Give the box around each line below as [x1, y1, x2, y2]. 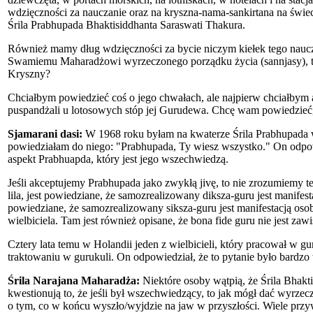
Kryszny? [8, 67, 50, 80]
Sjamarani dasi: [8, 127, 82, 140]
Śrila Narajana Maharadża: [8, 274, 140, 286]
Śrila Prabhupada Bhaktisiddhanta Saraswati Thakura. [8, 18, 245, 31]
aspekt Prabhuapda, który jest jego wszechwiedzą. [8, 152, 228, 165]
